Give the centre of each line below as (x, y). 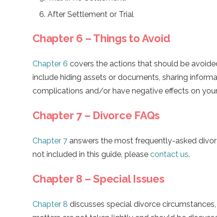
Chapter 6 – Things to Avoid (101, 38)
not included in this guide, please (91, 154)
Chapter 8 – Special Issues (99, 178)
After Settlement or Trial (91, 14)
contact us (169, 154)
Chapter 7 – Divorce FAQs (96, 115)
